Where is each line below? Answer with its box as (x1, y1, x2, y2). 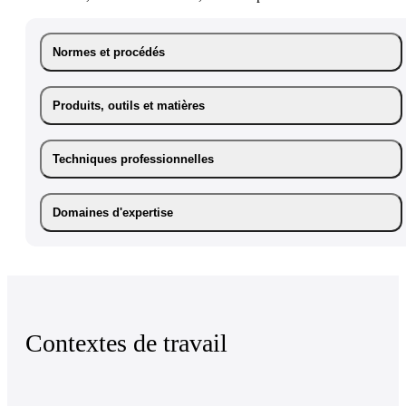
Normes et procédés (53, 44, 165, 59)
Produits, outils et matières (53, 98, 205, 112)
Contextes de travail (25, 328, 227, 357)
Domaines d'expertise (53, 205, 173, 219)
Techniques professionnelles (53, 151, 214, 166)
